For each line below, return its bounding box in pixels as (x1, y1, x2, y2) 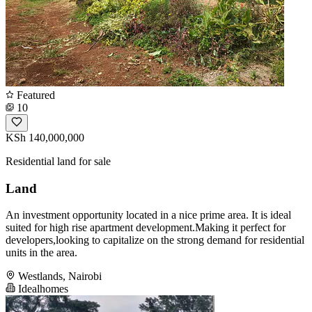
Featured (14, 88, 55, 101)
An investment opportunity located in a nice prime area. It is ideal (6, 209, 291, 221)
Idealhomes (15, 283, 68, 295)
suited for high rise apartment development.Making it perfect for (6, 221, 286, 234)
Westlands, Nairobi (18, 270, 102, 283)
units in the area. (6, 247, 77, 259)
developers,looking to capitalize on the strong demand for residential (6, 234, 304, 247)
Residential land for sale (6, 155, 111, 167)
